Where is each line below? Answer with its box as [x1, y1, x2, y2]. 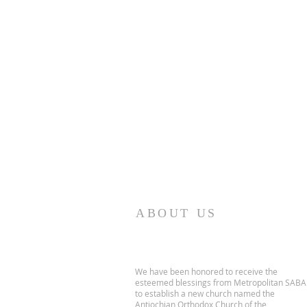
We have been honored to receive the [135, 266, 278, 277]
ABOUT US [136, 206, 217, 220]
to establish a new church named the [135, 288, 275, 299]
